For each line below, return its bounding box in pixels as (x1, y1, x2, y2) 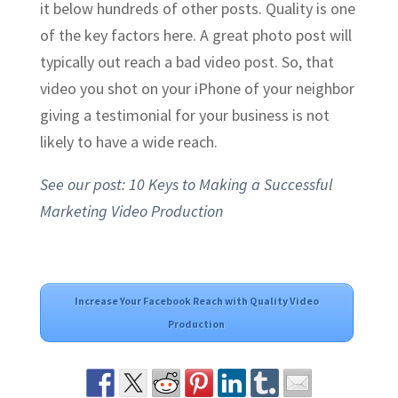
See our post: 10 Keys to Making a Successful (39, 173, 332, 195)
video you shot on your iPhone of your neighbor (39, 77, 354, 99)
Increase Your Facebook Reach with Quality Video (74, 293, 319, 307)
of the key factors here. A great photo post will (39, 24, 352, 45)
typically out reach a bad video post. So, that (39, 51, 334, 72)
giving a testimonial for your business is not (39, 104, 330, 125)
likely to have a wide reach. (39, 131, 218, 152)
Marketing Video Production (39, 200, 223, 221)
